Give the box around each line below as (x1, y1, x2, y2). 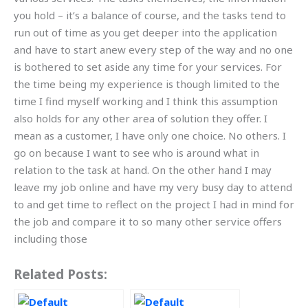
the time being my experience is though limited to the (14, 76, 280, 91)
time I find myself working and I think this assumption (14, 93, 278, 108)
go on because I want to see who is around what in (14, 145, 259, 159)
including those (14, 231, 87, 245)
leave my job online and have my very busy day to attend (14, 179, 292, 194)
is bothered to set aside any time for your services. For (14, 59, 282, 74)
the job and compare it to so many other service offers (14, 214, 282, 228)
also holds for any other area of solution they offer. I (14, 111, 267, 125)
